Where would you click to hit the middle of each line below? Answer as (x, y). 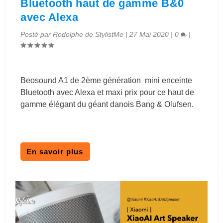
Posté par (37, 35)
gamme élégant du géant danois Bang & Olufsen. (107, 105)
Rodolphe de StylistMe (88, 35)
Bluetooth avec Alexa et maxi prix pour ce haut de (108, 93)
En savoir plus (55, 152)
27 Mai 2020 (149, 35)
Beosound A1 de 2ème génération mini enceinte (107, 81)
